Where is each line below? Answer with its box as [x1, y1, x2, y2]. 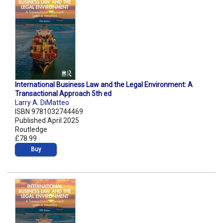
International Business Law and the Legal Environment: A [15, 81, 193, 89]
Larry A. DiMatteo [15, 99, 69, 107]
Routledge [15, 125, 47, 134]
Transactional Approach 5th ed [15, 90, 111, 98]
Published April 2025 [15, 116, 79, 125]
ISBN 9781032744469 [15, 108, 83, 116]
